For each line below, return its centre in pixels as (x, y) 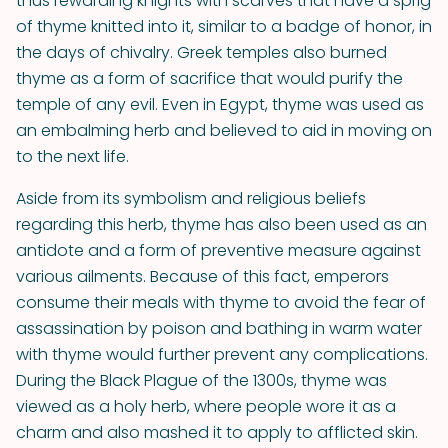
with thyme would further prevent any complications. (222, 354)
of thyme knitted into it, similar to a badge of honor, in (224, 26)
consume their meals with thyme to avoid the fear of (221, 302)
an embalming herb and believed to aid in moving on (224, 130)
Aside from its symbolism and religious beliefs (191, 198)
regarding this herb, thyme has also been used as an (221, 224)
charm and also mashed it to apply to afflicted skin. (217, 432)
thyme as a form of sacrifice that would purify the (209, 78)
